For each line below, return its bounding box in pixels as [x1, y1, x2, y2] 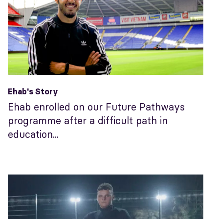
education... [8, 128, 59, 141]
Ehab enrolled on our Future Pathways [8, 101, 185, 113]
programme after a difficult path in [8, 114, 168, 127]
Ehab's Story [8, 87, 58, 97]
